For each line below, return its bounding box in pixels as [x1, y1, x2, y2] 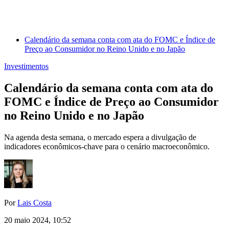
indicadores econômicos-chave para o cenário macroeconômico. [4, 142, 212, 151]
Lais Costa [17, 198, 52, 208]
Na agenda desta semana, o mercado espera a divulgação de [4, 133, 196, 142]
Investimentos [4, 62, 49, 71]
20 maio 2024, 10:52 [4, 216, 71, 225]
